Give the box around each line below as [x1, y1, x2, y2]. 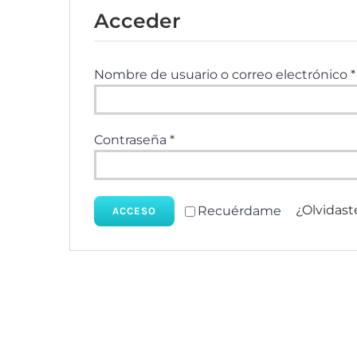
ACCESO [112, 205, 156, 218]
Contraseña [93, 132, 170, 148]
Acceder [93, 9, 181, 33]
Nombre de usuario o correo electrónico [93, 67, 351, 83]
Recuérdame [197, 203, 281, 219]
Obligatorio [173, 131, 245, 147]
